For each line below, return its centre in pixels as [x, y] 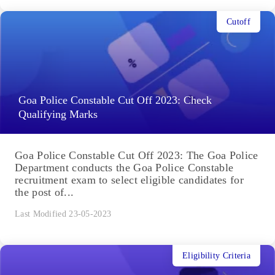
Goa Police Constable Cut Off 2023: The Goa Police [137, 156]
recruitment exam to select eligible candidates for [129, 180]
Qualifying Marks [58, 114]
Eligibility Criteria [216, 255]
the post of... [45, 192]
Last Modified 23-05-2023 [63, 214]
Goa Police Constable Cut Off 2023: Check [115, 100]
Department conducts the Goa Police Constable [124, 168]
